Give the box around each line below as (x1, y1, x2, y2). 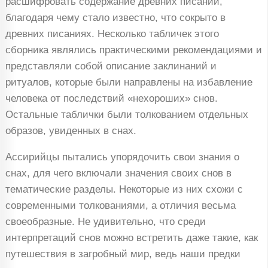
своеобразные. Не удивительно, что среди (5, 216, 206, 228)
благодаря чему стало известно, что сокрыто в (5, 12, 226, 24)
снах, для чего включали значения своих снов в (5, 167, 232, 179)
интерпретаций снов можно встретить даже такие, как (5, 232, 258, 244)
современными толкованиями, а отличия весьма (5, 200, 236, 212)
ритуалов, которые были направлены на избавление (5, 77, 252, 89)
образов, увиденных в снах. (5, 125, 136, 137)
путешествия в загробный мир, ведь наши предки (5, 248, 240, 260)
